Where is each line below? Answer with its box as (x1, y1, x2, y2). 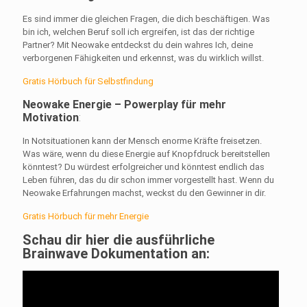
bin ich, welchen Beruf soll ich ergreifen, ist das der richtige (23, 26, 254, 37)
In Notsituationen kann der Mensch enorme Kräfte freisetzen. (23, 135, 262, 146)
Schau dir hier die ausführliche (23, 231, 214, 248)
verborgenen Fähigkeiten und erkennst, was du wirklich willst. (23, 52, 264, 63)
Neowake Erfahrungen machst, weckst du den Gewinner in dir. (23, 187, 266, 198)
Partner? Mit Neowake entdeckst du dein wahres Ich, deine (23, 39, 253, 50)
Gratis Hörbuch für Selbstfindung (23, 75, 153, 86)
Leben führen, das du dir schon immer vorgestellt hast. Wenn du (23, 174, 274, 185)
